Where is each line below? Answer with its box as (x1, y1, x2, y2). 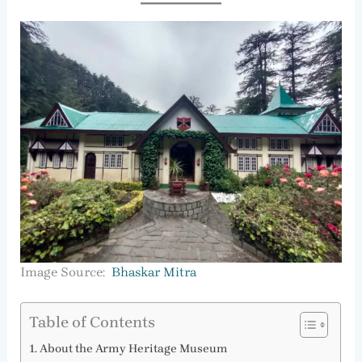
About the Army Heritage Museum (39, 342, 228, 356)
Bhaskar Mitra (111, 263, 196, 280)
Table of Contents (28, 313, 155, 332)
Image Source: (19, 263, 112, 280)
